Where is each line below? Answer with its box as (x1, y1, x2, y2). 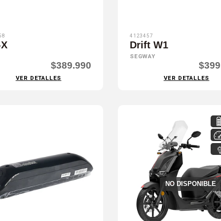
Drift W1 (129, 39, 168, 51)
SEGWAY (129, 52, 155, 61)
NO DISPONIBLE (165, 180, 217, 188)
